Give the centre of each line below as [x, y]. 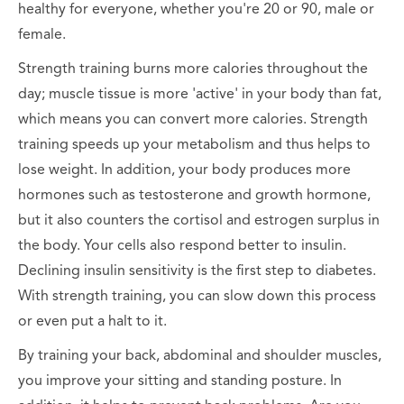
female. [42, 35]
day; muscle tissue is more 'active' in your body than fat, [200, 94]
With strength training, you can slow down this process [197, 296]
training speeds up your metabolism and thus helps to [194, 145]
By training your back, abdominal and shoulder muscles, [200, 356]
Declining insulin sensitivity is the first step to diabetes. [197, 271]
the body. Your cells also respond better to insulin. [182, 246]
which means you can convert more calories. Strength [193, 119]
